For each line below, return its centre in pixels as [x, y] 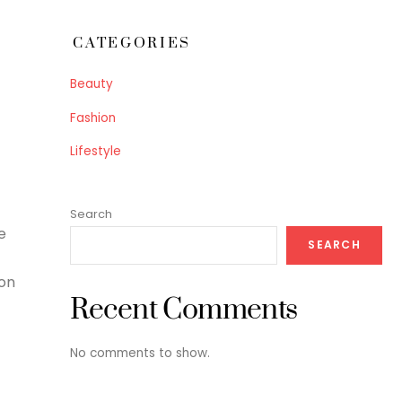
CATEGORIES [132, 43]
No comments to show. [140, 354]
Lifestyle [95, 151]
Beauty [91, 84]
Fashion [92, 118]
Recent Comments [184, 310]
